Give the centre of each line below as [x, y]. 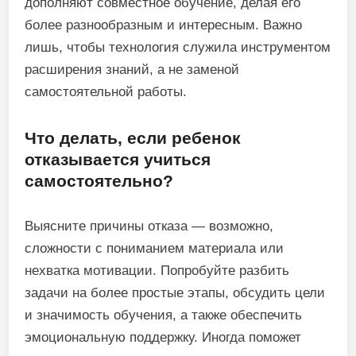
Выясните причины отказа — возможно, [149, 226]
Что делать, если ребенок [133, 138]
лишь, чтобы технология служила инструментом [178, 47]
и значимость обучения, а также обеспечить [164, 315]
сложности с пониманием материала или [155, 248]
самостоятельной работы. [106, 92]
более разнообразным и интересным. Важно [164, 25]
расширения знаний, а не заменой [132, 70]
